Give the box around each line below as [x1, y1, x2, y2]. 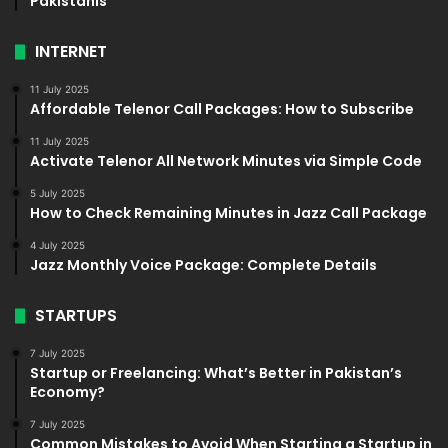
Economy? [30, 382, 105, 403]
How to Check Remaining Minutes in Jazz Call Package [30, 203, 427, 224]
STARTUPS [35, 304, 117, 328]
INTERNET [35, 40, 107, 64]
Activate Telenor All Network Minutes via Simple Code [30, 151, 422, 172]
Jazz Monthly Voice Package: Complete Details [30, 255, 377, 276]
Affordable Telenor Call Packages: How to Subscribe [30, 99, 414, 120]
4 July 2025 [30, 239, 85, 252]
